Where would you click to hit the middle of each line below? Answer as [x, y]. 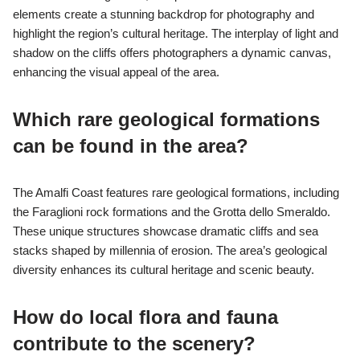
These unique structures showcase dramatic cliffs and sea [166, 231]
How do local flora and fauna [145, 317]
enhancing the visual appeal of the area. [116, 72]
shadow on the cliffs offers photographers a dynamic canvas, [172, 53]
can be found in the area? [131, 146]
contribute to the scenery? [134, 344]
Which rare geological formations [166, 120]
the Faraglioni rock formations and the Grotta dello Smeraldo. [172, 212]
